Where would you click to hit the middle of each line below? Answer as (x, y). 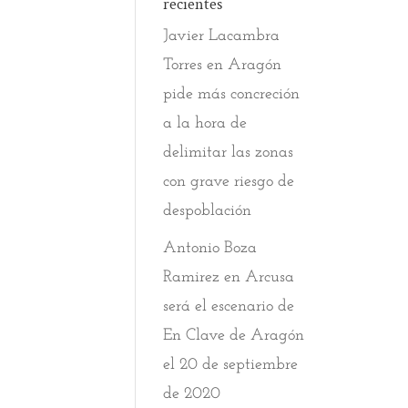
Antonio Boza (210, 248)
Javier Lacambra (222, 36)
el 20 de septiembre (231, 365)
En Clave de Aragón (234, 336)
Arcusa (270, 277)
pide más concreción (232, 94)
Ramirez (192, 277)
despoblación (208, 211)
